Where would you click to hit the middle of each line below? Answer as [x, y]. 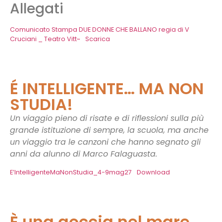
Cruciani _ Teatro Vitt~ [45, 39]
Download [153, 172]
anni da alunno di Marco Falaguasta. [83, 154]
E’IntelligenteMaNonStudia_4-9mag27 [71, 172]
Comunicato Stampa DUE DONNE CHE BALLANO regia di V [100, 30]
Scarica [97, 39]
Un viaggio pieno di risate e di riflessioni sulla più [107, 118]
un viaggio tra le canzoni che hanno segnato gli [105, 142]
